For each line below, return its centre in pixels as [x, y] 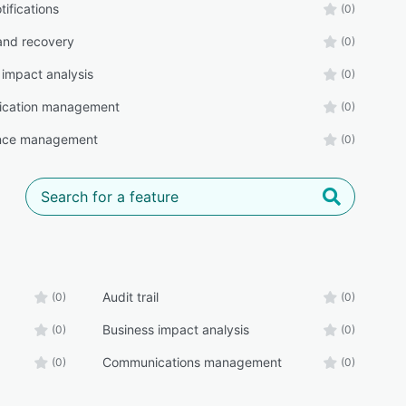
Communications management [192, 362]
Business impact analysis [175, 329]
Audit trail [130, 297]
